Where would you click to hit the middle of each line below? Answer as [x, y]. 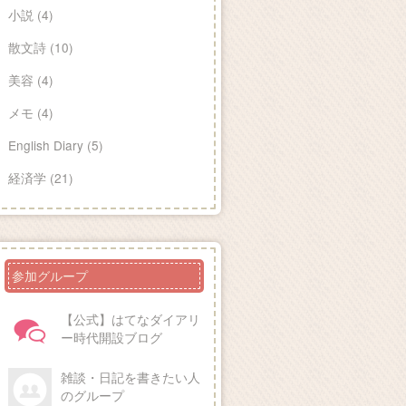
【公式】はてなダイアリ [130, 319]
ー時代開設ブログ [111, 338]
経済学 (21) [41, 178]
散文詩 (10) [41, 48]
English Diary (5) [56, 145]
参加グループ [50, 276]
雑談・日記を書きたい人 [130, 377]
